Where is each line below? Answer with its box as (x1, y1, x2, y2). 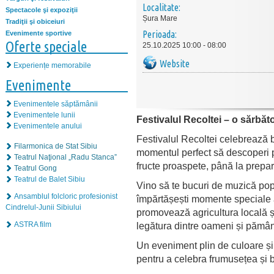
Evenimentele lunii (13, 110, 75, 119)
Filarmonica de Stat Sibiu (14, 141, 97, 150)
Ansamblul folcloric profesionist (14, 191, 117, 201)
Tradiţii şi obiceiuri (6, 18, 65, 26)
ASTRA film (14, 220, 51, 229)
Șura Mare (143, 14, 177, 23)
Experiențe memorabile (13, 61, 91, 70)
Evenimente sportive (6, 29, 72, 37)
